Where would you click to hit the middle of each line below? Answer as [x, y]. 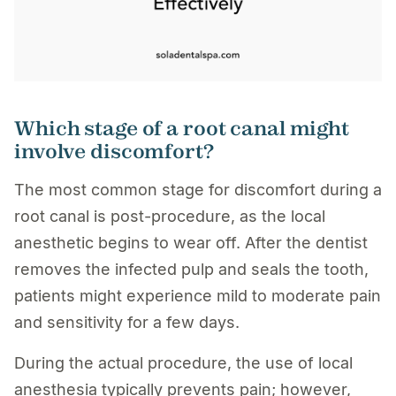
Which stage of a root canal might [182, 128]
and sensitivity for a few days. [127, 322]
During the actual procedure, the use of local [183, 362]
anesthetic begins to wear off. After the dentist [191, 242]
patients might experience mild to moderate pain [198, 295]
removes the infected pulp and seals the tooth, [191, 269]
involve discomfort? [114, 151]
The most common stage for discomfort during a [198, 189]
